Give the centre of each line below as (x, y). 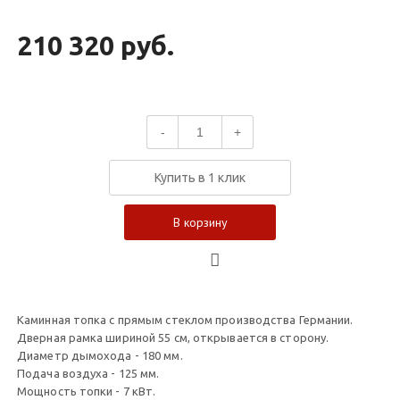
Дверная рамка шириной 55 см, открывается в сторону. (173, 338)
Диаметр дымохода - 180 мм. (100, 356)
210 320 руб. (96, 46)
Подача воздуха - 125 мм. (88, 374)
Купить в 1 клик (200, 178)
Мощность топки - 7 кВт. (87, 392)
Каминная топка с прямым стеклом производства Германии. (185, 320)
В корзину (200, 223)
